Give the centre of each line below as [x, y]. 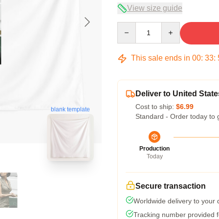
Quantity [130, 26]
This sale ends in [161, 58]
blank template [70, 109]
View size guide [155, 8]
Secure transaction [171, 186]
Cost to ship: [156, 107]
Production [154, 149]
